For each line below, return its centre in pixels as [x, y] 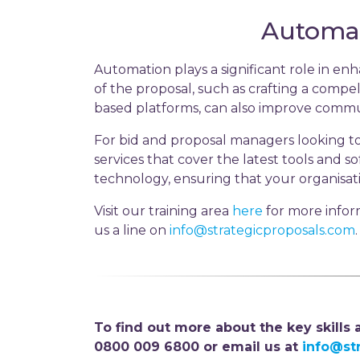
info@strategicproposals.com [262, 230]
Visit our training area [163, 211]
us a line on [132, 230]
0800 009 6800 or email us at [198, 346]
